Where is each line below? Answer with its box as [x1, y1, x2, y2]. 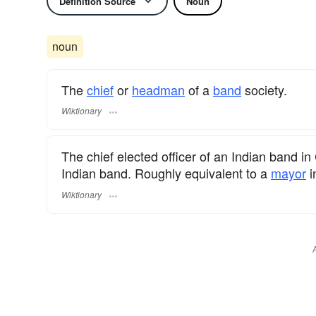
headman [132, 80, 185, 99]
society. [241, 80, 287, 99]
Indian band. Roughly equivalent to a [61, 164, 271, 183]
